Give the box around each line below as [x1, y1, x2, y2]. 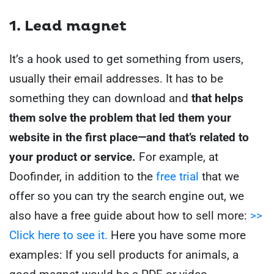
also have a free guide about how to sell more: [9, 209, 247, 223]
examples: [9, 248, 62, 262]
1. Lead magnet [9, 18, 127, 35]
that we [199, 169, 239, 184]
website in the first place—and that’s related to [9, 130, 249, 145]
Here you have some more [111, 228, 246, 243]
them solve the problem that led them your [9, 111, 231, 125]
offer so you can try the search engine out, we [9, 189, 244, 204]
